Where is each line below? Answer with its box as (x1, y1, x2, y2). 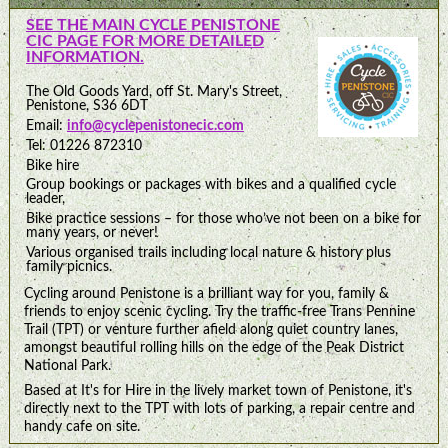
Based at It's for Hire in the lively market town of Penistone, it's (24, 382, 413, 398)
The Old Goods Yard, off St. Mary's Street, (25, 84, 282, 100)
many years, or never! (25, 225, 158, 241)
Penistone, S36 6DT (25, 98, 148, 114)
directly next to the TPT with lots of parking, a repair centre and (24, 400, 416, 416)
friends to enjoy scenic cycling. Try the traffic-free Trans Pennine (24, 303, 416, 319)
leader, (25, 191, 65, 207)
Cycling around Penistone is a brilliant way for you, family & (24, 285, 390, 301)
